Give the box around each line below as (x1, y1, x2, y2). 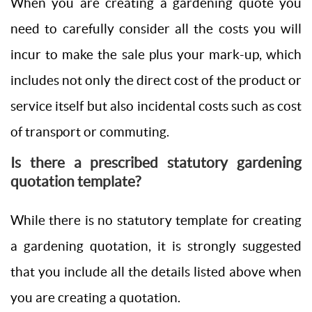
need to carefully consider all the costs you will (10, 21, 302, 36)
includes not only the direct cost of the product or (10, 72, 302, 88)
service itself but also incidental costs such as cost (10, 98, 302, 114)
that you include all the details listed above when (10, 264, 302, 279)
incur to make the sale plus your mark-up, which (10, 47, 302, 62)
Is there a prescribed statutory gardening (10, 153, 302, 171)
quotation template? (10, 172, 141, 189)
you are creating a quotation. (10, 290, 180, 305)
